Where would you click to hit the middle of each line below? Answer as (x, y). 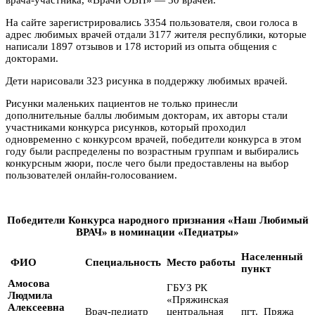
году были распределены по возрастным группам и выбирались (152, 151)
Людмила (30, 295)
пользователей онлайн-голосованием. (91, 175)
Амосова (29, 283)
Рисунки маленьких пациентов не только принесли (122, 103)
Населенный (272, 256)
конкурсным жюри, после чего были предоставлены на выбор (147, 163)
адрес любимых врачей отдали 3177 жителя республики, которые (156, 34)
